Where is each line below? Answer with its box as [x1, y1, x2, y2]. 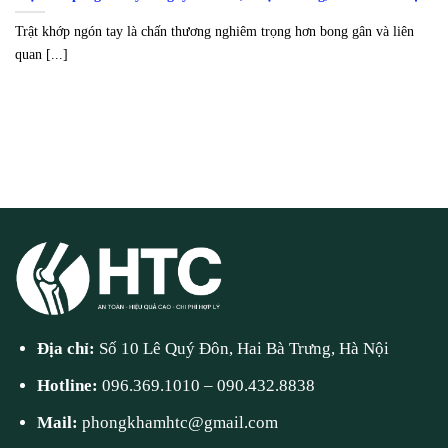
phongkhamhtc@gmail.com [82, 413, 279, 433]
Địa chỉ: [37, 339, 100, 359]
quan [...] [15, 46, 68, 63]
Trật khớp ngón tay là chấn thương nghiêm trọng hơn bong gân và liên [15, 23, 414, 40]
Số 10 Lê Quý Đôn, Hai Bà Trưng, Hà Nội [99, 339, 390, 359]
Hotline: [37, 376, 103, 396]
